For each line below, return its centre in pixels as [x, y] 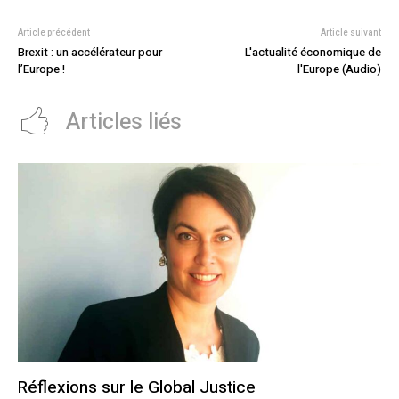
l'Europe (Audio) [339, 69]
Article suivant [350, 33]
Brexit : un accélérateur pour [90, 52]
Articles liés [124, 122]
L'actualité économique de [313, 52]
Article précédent [54, 33]
